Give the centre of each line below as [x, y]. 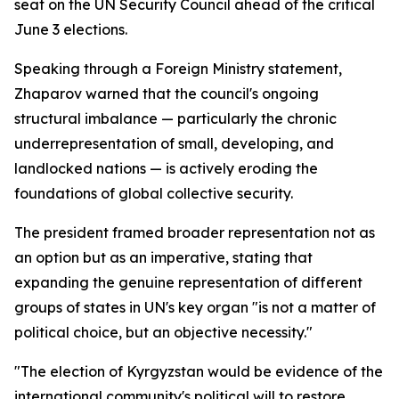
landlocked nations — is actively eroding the [166, 168]
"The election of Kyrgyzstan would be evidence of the [199, 371]
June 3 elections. [71, 29]
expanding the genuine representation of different [188, 282]
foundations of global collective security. [154, 193]
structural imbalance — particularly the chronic [175, 118]
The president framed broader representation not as [195, 232]
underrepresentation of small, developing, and [174, 143]
